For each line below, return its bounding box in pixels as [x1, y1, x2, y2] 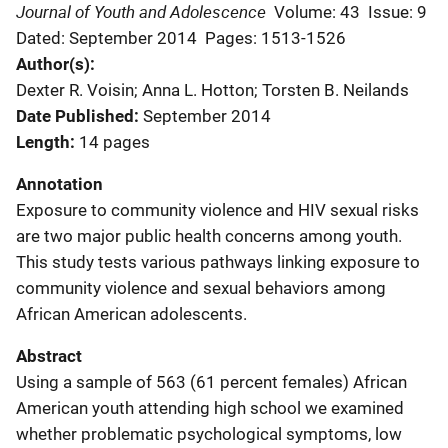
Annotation [16, 173, 103, 194]
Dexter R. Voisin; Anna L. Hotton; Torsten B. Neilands [16, 79, 409, 100]
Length [16, 131, 70, 152]
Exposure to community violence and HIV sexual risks [16, 199, 419, 220]
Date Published [16, 105, 134, 126]
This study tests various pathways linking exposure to [16, 251, 420, 272]
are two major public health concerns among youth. [16, 225, 402, 246]
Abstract [16, 345, 82, 366]
